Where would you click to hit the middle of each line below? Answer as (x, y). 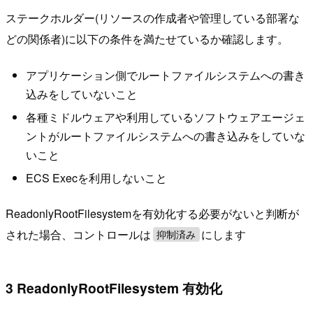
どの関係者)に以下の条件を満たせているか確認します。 (147, 39)
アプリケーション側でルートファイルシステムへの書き (165, 75)
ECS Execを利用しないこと (96, 178)
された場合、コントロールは (78, 234)
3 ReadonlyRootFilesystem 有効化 (114, 288)
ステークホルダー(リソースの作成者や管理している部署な (153, 18)
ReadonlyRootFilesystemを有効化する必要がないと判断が (152, 213)
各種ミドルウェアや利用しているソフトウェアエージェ (165, 117)
